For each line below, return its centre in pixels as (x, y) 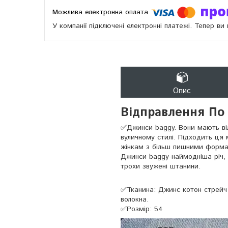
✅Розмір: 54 (142, 209)
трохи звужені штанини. (161, 167)
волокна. (135, 200)
